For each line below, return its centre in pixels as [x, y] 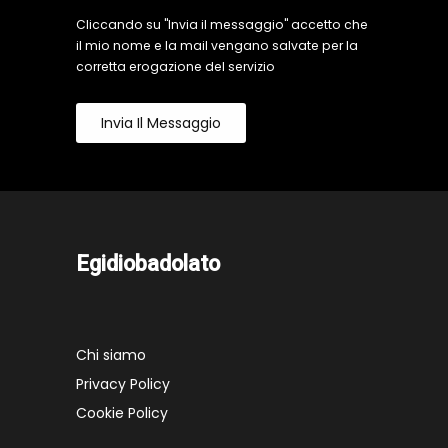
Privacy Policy [123, 384]
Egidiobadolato [148, 263]
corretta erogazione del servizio [175, 66]
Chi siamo [111, 355]
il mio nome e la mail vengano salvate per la [217, 45]
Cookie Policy [122, 413]
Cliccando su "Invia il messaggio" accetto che [222, 24]
